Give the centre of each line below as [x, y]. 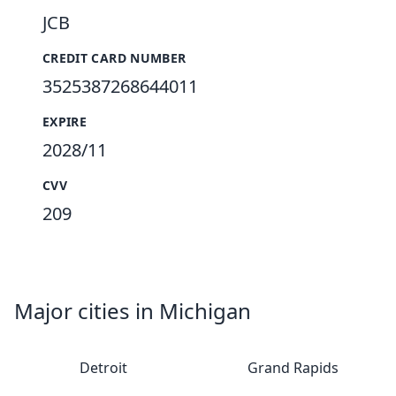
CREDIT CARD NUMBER [114, 58]
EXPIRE [65, 122]
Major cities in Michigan [133, 311]
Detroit [103, 368]
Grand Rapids [293, 368]
